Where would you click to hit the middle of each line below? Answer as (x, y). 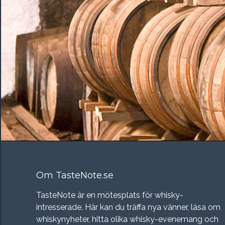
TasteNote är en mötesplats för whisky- (110, 195)
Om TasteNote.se (75, 175)
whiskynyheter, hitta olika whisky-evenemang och (127, 219)
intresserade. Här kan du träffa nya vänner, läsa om (128, 207)
